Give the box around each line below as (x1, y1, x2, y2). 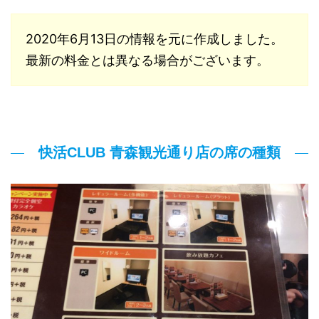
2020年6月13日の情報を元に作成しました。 (26, 31, 283, 47)
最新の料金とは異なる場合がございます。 (26, 53, 269, 68)
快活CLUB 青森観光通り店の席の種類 (38, 145, 281, 161)
